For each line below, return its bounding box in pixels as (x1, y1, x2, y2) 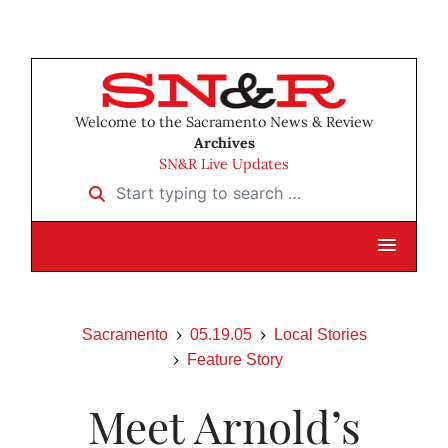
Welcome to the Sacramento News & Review (74, 113, 374, 132)
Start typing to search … (76, 176, 261, 197)
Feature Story (187, 351, 283, 369)
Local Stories (273, 326, 367, 344)
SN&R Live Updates (159, 155, 289, 174)
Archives (193, 134, 255, 153)
